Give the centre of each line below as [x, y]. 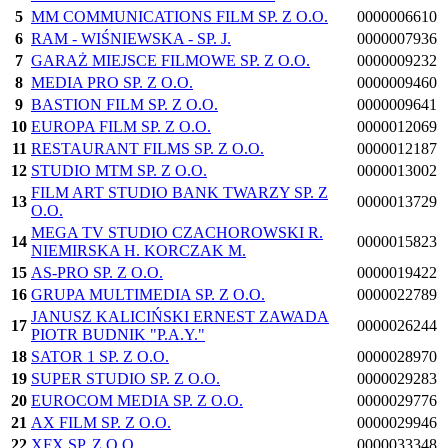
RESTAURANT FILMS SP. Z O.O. [147, 149]
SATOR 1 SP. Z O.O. [100, 357]
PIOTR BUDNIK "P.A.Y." [118, 335]
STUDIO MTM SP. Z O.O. [119, 171]
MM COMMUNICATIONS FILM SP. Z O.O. [179, 17]
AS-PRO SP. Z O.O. [97, 273]
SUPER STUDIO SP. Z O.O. [125, 379]
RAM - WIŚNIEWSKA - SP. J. [131, 39]
